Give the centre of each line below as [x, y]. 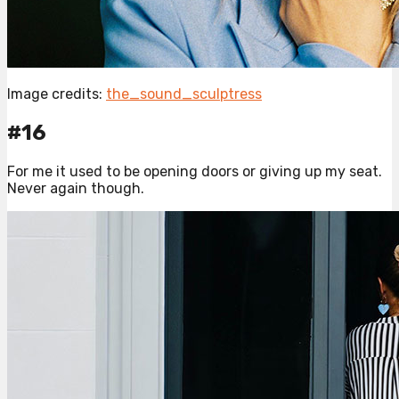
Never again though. [76, 188]
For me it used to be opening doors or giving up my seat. [195, 171]
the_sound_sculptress [184, 94]
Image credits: [57, 94]
